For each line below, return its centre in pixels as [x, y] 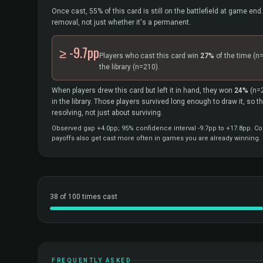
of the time [234, 56]
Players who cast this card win [150, 56]
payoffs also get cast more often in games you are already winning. [156, 138]
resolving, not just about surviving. [107, 113]
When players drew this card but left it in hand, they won [143, 90]
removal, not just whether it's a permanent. [121, 22]
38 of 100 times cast [84, 197]
